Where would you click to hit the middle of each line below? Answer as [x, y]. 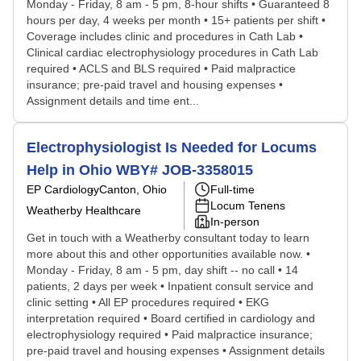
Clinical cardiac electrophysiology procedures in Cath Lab [172, 52]
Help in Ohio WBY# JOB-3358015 [140, 170]
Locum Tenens [248, 205]
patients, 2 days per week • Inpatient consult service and [170, 286]
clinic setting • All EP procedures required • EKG [148, 302]
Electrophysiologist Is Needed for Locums [172, 147]
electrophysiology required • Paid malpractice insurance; [170, 334]
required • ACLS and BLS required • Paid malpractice [161, 68]
